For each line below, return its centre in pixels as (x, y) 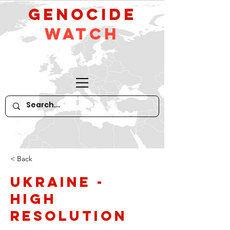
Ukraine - (57, 182)
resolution (69, 216)
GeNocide (82, 14)
